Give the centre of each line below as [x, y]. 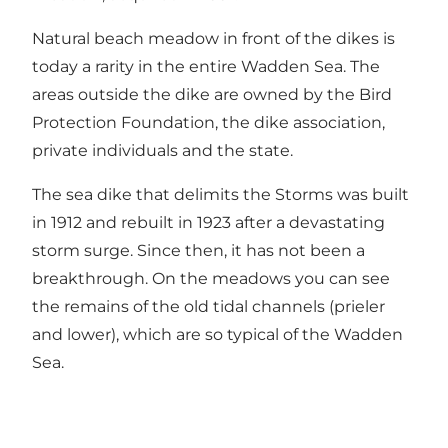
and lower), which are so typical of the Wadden [217, 334]
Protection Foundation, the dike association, [208, 122]
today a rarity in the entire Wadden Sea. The [206, 66]
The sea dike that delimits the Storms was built [220, 194]
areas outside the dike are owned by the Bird [212, 94]
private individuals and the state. [162, 150]
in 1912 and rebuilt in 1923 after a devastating [208, 222]
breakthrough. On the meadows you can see [211, 278]
